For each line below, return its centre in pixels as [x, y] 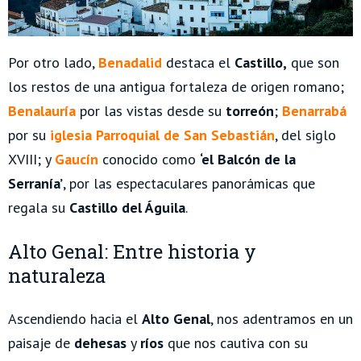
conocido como [149, 159]
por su [29, 135]
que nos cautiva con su [236, 342]
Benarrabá [314, 110]
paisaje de [41, 342]
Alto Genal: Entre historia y [132, 251]
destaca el [198, 62]
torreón [250, 110]
